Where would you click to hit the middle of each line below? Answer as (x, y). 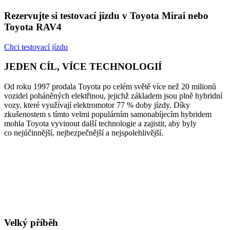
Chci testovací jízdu (36, 47)
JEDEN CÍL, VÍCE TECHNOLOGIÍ (83, 67)
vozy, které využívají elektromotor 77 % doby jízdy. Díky (97, 105)
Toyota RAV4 (33, 27)
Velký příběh (31, 222)
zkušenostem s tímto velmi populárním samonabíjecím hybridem (108, 114)
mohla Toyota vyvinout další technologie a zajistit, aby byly (100, 123)
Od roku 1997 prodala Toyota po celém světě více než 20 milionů (110, 86)
